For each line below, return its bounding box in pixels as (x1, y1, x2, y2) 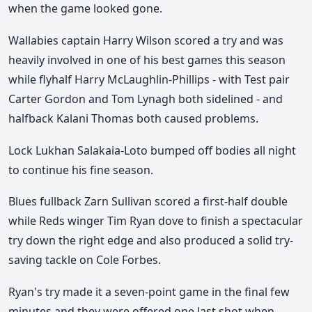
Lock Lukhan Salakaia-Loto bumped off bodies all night (8, 142, 296, 158)
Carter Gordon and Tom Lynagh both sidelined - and (8, 91, 283, 107)
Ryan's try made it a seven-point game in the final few (8, 283, 290, 299)
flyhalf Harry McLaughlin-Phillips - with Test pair (39, 72, 290, 88)
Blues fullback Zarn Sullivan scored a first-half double (8, 194, 288, 210)
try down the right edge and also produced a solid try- (8, 233, 293, 249)
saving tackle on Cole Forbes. (8, 252, 161, 268)
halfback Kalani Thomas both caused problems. (8, 111, 258, 127)
